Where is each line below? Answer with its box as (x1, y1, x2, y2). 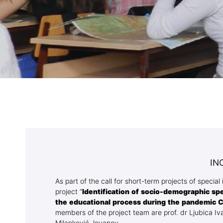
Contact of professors (103, 57, 187, 68)
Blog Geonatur (103, 37, 158, 48)
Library (103, 17, 131, 28)
